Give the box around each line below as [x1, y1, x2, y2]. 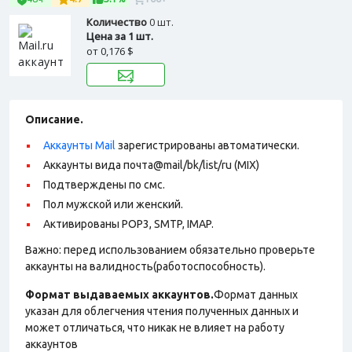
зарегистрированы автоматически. [115, 139, 299, 152]
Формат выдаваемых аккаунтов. [25, 288, 214, 301]
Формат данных [214, 288, 298, 301]
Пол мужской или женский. [43, 198, 183, 211]
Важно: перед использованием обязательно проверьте [25, 244, 315, 256]
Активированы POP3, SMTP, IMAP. [43, 218, 214, 230]
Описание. [25, 113, 83, 126]
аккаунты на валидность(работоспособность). [25, 260, 266, 273]
